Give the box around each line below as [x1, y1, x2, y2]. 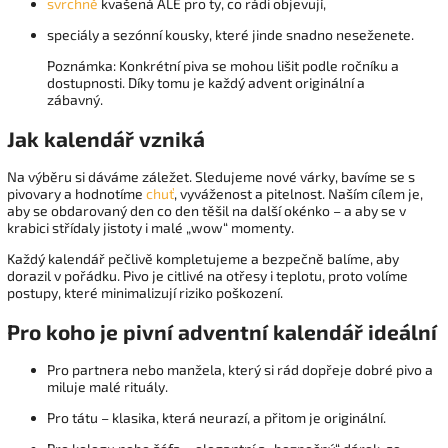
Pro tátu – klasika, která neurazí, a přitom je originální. [47, 408, 386, 426]
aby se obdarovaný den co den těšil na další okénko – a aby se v [7, 202, 406, 220]
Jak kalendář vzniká [7, 125, 205, 151]
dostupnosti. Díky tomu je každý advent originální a [47, 74, 365, 92]
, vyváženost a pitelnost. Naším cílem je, [174, 185, 423, 203]
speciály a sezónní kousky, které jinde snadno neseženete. [47, 26, 414, 44]
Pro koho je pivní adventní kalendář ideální [7, 318, 437, 344]
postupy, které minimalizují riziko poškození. [7, 284, 283, 302]
